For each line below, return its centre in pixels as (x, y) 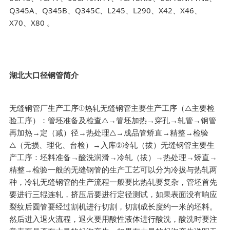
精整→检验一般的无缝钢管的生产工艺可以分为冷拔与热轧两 (113, 169)
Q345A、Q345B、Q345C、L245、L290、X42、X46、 (106, 10)
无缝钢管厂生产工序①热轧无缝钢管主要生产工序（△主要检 (112, 108)
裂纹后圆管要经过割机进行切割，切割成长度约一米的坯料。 (113, 206)
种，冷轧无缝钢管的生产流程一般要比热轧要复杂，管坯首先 (113, 182)
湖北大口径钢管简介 (44, 75)
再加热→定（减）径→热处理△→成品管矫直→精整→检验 (109, 132)
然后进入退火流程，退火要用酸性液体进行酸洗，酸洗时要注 (113, 219)
